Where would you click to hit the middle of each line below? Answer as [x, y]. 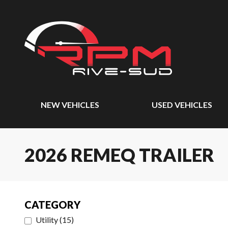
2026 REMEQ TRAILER [119, 155]
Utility [47, 220]
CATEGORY [52, 205]
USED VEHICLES [182, 105]
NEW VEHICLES [70, 105]
